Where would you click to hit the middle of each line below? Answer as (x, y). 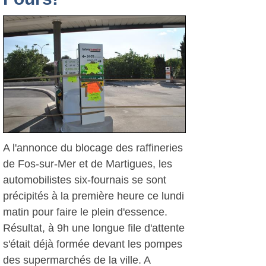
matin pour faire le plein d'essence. (85, 212)
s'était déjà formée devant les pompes (93, 244)
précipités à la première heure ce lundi (94, 196)
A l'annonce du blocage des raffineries (93, 148)
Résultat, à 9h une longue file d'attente (94, 228)
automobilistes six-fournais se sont (85, 180)
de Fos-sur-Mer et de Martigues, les (88, 164)
